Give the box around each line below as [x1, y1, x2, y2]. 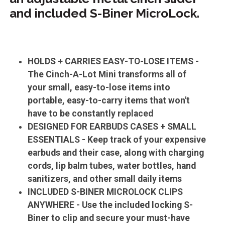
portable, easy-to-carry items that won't [28, 95, 190, 106]
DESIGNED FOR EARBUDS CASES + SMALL [28, 122, 197, 132]
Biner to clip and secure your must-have [28, 213, 190, 223]
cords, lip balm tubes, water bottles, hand [28, 161, 196, 171]
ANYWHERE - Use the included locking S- [28, 200, 193, 210]
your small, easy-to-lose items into [28, 82, 171, 93]
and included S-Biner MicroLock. [9, 6, 199, 21]
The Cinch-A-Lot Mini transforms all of [28, 69, 187, 80]
